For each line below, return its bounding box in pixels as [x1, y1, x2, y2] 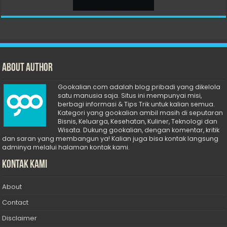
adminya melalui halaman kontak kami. [2, 142, 130, 152]
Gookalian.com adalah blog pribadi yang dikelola [58, 82, 221, 91]
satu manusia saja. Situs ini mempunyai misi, [58, 91, 202, 100]
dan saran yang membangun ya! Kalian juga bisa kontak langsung [2, 134, 219, 143]
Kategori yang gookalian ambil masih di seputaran [58, 108, 223, 117]
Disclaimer [2, 213, 37, 223]
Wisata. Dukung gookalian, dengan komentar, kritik [58, 125, 220, 134]
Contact [2, 197, 29, 207]
